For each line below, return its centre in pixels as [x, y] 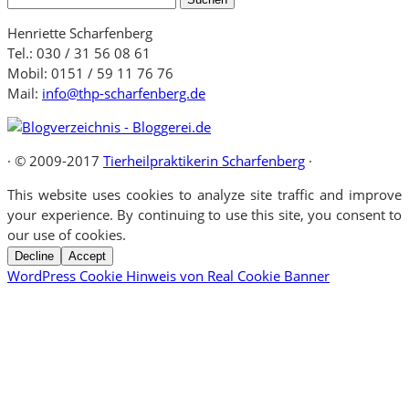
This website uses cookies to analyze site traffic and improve [204, 194]
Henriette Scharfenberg [80, 32]
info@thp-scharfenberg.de [124, 93]
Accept [87, 256]
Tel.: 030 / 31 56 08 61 [79, 52]
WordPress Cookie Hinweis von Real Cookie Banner [168, 275]
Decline [34, 256]
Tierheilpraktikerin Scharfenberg [204, 160]
